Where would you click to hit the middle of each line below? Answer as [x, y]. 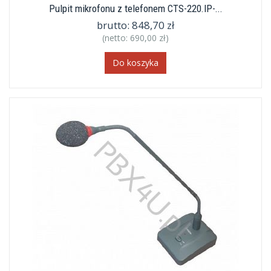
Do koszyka [135, 63]
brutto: [114, 25]
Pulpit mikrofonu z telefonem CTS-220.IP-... [135, 8]
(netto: [116, 38]
